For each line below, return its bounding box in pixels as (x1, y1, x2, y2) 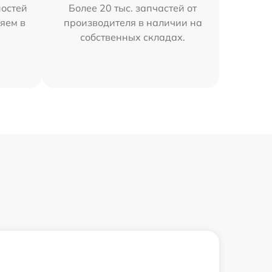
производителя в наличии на (63, 16, 202, 29)
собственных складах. (80, 31, 186, 44)
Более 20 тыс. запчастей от (69, 2, 197, 15)
